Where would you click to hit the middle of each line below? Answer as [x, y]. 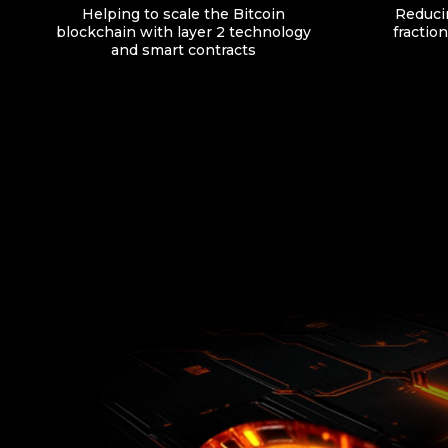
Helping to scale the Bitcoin [183, 13]
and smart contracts [183, 49]
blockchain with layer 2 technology [183, 31]
